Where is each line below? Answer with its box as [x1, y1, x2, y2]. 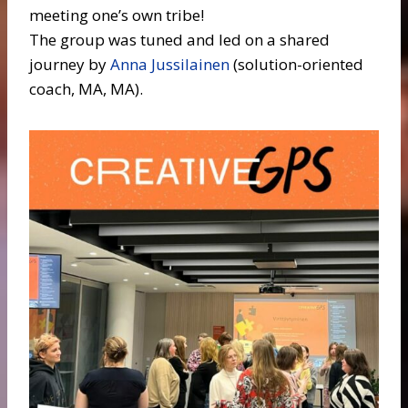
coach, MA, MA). [29, 78, 143, 99]
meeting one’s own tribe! [29, 5, 204, 25]
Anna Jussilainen [110, 54, 229, 75]
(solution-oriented [229, 54, 363, 75]
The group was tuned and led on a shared [29, 29, 330, 50]
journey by [29, 54, 110, 75]
